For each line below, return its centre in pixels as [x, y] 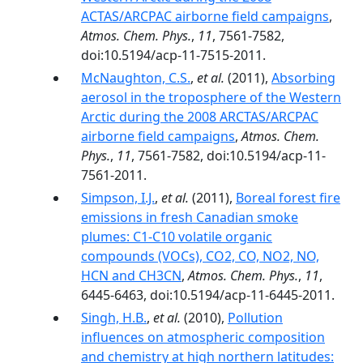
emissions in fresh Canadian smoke [190, 217]
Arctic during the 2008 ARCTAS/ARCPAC [200, 117]
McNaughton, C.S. [136, 78]
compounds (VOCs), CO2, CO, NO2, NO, [200, 256]
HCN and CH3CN [131, 275]
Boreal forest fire [288, 198]
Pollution [255, 318]
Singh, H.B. [114, 318]
